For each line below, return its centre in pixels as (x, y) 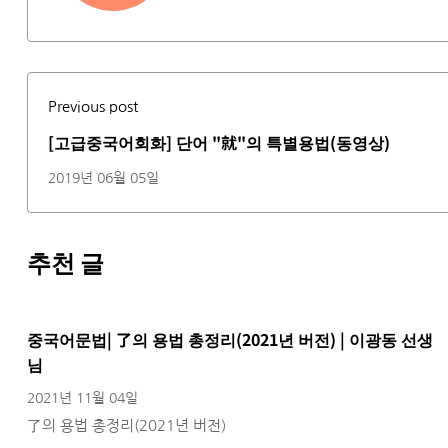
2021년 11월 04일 (82, 397)
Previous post (93, 106)
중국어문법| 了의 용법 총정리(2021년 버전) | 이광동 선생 (230, 338)
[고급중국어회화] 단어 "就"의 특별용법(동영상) (219, 141)
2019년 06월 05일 (103, 177)
